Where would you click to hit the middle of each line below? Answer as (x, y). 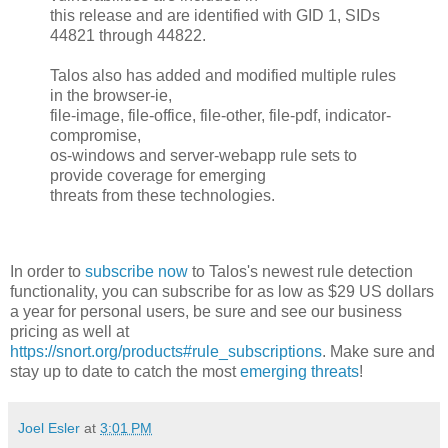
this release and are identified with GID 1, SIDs (215, 15)
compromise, (95, 135)
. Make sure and (378, 351)
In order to (47, 271)
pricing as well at (69, 331)
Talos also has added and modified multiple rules (223, 75)
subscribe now (136, 271)
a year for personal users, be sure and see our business (206, 311)
